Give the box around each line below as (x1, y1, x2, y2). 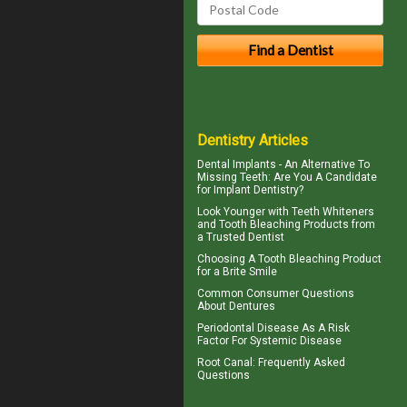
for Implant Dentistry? (197, 183, 303, 196)
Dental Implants (197, 157, 276, 171)
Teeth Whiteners (292, 204, 374, 218)
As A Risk (299, 321, 350, 334)
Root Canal (197, 355, 253, 369)
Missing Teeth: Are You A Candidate (197, 170, 377, 184)
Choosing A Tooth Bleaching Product (197, 252, 382, 265)
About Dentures (197, 299, 275, 313)
